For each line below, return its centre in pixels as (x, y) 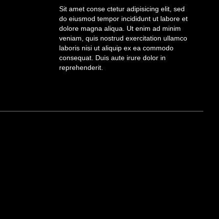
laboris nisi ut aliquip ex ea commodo (116, 48)
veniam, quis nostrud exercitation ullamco (123, 38)
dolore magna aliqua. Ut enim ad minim (120, 29)
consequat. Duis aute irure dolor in (112, 58)
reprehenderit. (81, 68)
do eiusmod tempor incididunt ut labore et (123, 19)
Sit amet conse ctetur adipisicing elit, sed (122, 9)
